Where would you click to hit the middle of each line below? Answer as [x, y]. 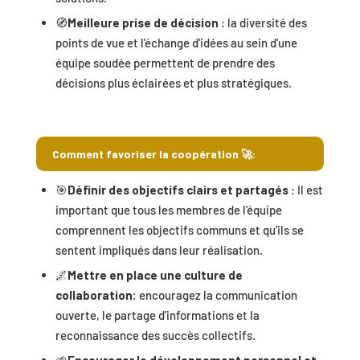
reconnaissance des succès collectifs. [155, 335]
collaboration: [96, 295]
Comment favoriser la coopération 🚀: [153, 153]
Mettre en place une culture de [155, 275]
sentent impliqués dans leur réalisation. [159, 250]
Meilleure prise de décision [143, 22]
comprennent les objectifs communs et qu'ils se [179, 230]
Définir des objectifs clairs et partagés [179, 190]
